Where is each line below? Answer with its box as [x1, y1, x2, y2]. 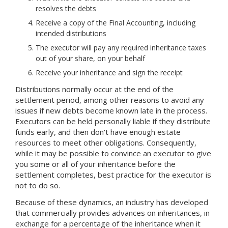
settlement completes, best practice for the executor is [15, 169, 211, 180]
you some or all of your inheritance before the [15, 158, 176, 169]
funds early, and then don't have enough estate [15, 126, 181, 137]
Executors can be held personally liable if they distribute [15, 116, 211, 126]
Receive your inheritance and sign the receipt [36, 67, 183, 77]
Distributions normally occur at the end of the [15, 83, 174, 94]
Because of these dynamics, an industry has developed [15, 196, 208, 207]
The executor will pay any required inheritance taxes [36, 42, 206, 52]
